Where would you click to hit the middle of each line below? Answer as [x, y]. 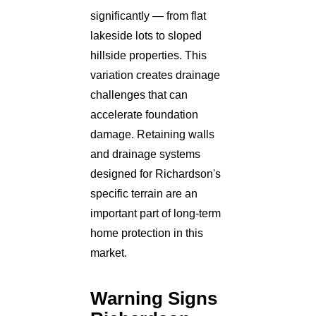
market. [109, 253]
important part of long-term [156, 213]
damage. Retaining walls [152, 134]
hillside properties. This [148, 55]
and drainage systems [145, 154]
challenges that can [139, 95]
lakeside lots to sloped [146, 35]
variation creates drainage [155, 75]
